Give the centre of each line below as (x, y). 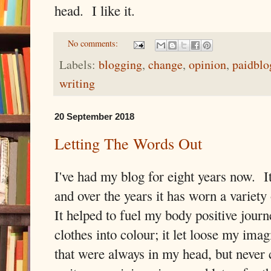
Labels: (79, 64)
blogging (120, 64)
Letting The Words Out (128, 143)
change (165, 64)
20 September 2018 (94, 116)
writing (77, 83)
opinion (207, 64)
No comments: (94, 44)
